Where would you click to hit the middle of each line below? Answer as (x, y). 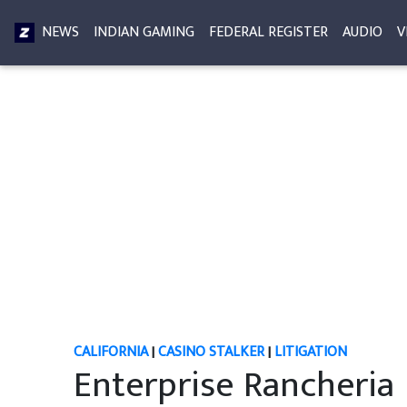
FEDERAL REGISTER (268, 32)
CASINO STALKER (211, 352)
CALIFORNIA (110, 352)
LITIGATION (310, 352)
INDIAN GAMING (144, 32)
